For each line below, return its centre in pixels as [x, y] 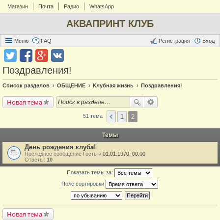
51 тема [93, 116]
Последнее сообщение [54, 154]
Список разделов [26, 85]
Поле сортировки [83, 183]
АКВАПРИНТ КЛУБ [110, 24]
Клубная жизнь [113, 85]
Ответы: [36, 160]
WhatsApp [102, 6]
